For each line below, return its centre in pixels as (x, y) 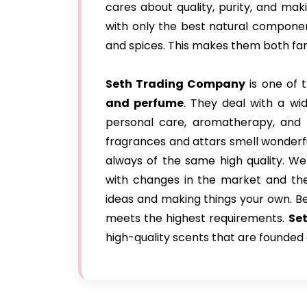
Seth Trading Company (176, 84)
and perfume (145, 103)
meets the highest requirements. (197, 218)
